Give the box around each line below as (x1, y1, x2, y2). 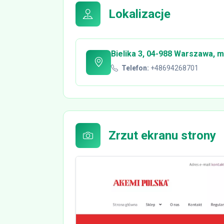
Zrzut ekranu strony (108, 128, 216, 143)
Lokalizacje (108, 7, 170, 21)
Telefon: (121, 64, 149, 72)
